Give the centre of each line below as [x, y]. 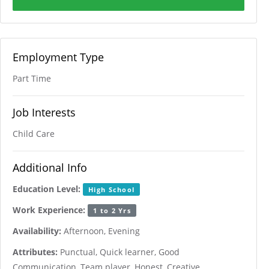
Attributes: [35, 252]
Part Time [32, 78]
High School [112, 189]
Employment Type [58, 57]
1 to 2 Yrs [112, 210]
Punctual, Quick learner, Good [119, 252]
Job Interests [44, 112]
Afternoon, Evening [101, 231]
